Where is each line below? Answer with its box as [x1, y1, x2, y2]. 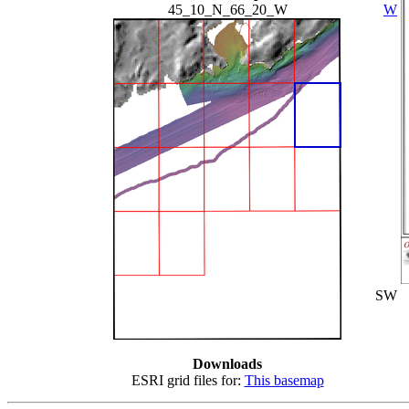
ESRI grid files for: [131, 372, 245, 388]
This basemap [244, 372, 324, 388]
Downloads [193, 355, 262, 372]
